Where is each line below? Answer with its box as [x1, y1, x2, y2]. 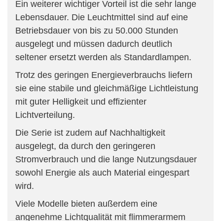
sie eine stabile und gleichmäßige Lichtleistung [15, 83, 198, 93]
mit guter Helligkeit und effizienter [15, 96, 147, 107]
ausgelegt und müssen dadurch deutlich [15, 38, 172, 49]
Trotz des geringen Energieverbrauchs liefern [15, 70, 192, 80]
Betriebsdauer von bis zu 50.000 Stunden [15, 25, 178, 36]
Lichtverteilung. [15, 110, 75, 120]
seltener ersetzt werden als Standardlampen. [15, 52, 191, 62]
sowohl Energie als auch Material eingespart [15, 167, 189, 178]
